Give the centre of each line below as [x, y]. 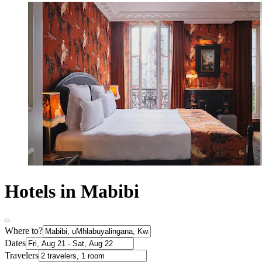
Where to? [24, 231]
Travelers [22, 256]
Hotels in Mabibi [72, 191]
